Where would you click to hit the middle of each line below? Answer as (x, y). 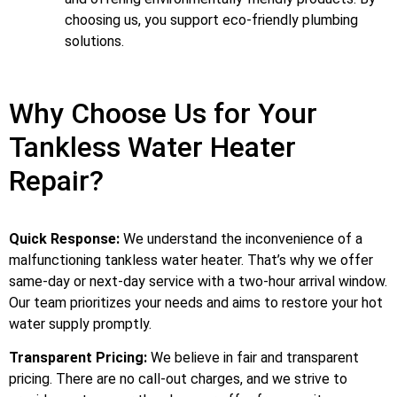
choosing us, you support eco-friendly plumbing (211, 20)
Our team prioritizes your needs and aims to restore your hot (196, 303)
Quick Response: (64, 239)
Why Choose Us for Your (163, 114)
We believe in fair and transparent (253, 358)
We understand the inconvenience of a (241, 239)
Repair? (56, 181)
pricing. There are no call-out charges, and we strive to (178, 379)
